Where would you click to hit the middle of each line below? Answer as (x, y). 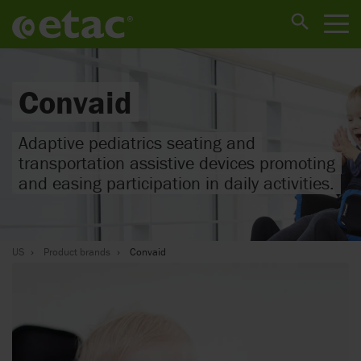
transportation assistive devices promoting (177, 163)
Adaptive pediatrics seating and (137, 143)
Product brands (77, 252)
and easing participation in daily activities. (176, 183)
